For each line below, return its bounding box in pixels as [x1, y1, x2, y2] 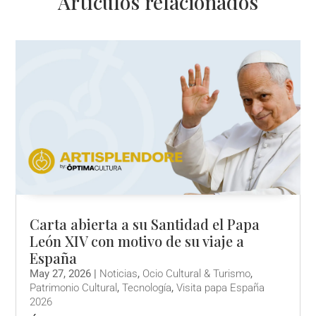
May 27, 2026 [30, 267, 92, 281]
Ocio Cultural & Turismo [142, 267, 251, 281]
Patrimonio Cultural [30, 281, 118, 295]
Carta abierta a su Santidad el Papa [30, 214, 260, 234]
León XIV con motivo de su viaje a [30, 231, 245, 251]
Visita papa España [176, 281, 265, 295]
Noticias [99, 267, 138, 281]
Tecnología [122, 281, 172, 295]
